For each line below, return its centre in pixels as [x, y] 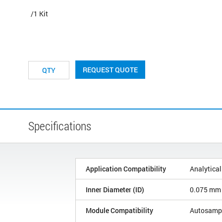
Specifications [60, 126]
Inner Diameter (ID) [115, 189]
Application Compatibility [126, 168]
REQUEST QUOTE [110, 69]
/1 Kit [39, 13]
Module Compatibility [119, 210]
